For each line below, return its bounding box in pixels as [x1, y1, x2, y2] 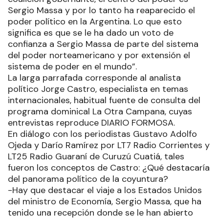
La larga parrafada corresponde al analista [8, 72, 181, 84]
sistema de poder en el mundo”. [8, 61, 137, 73]
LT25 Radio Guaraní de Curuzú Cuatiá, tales [8, 151, 184, 163]
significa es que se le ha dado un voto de [8, 27, 174, 39]
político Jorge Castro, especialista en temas [8, 83, 188, 95]
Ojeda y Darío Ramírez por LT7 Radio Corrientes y [8, 139, 210, 152]
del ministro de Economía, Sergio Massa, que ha [8, 196, 201, 208]
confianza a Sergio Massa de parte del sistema [8, 38, 198, 50]
